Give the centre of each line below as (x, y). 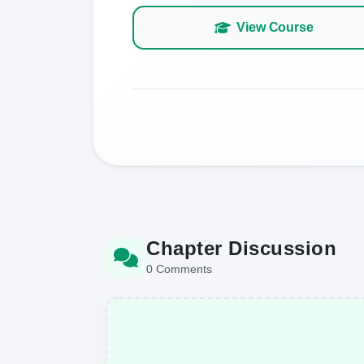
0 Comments (179, 269)
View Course (275, 27)
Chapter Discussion (241, 248)
